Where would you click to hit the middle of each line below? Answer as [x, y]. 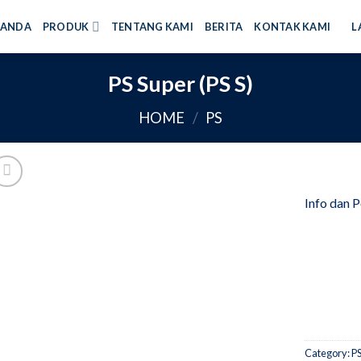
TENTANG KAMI [152, 26]
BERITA [224, 26]
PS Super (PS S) [180, 83]
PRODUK [66, 26]
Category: [328, 353]
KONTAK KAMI [293, 26]
